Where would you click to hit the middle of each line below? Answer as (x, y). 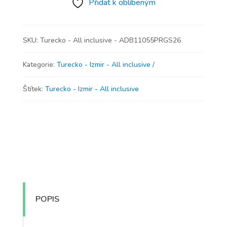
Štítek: (34, 89)
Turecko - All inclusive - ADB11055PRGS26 (110, 41)
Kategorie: (40, 65)
